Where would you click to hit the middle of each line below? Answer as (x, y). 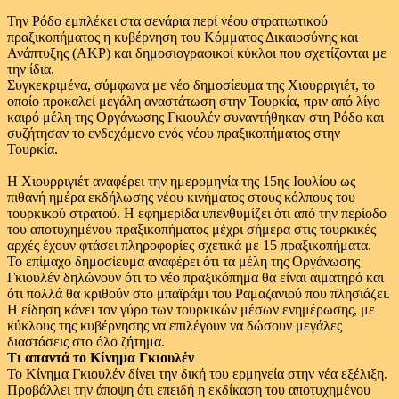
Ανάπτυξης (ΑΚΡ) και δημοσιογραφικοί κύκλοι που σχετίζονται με (197, 53)
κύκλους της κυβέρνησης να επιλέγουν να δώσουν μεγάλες (175, 326)
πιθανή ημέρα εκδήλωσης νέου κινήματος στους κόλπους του (181, 197)
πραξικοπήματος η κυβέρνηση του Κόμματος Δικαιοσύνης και (183, 37)
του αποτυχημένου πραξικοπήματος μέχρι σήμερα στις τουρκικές (191, 229)
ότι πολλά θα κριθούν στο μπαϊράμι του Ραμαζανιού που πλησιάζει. (199, 293)
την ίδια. (31, 69)
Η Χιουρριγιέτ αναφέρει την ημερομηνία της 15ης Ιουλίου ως (181, 181)
